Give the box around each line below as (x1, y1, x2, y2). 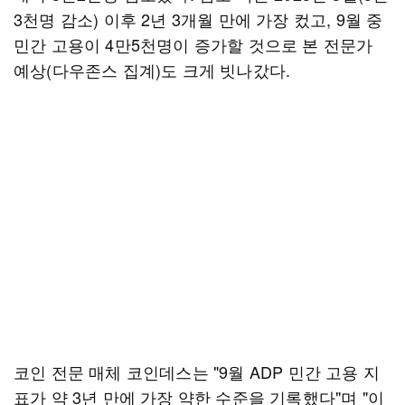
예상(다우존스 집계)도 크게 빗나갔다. (14, 58, 291, 81)
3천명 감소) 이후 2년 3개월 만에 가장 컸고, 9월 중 (14, 7, 383, 31)
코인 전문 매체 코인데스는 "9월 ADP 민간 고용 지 (14, 360, 380, 383)
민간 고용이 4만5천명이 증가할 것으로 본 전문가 (14, 33, 373, 56)
